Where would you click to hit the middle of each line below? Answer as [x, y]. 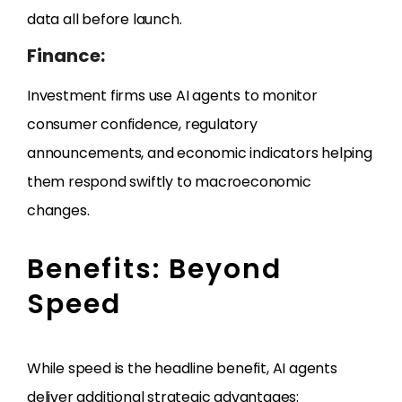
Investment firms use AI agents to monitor [172, 96]
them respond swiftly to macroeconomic [169, 182]
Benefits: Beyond [154, 270]
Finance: [66, 56]
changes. [58, 211]
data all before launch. [105, 20]
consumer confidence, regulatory [142, 125]
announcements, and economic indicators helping [200, 153]
